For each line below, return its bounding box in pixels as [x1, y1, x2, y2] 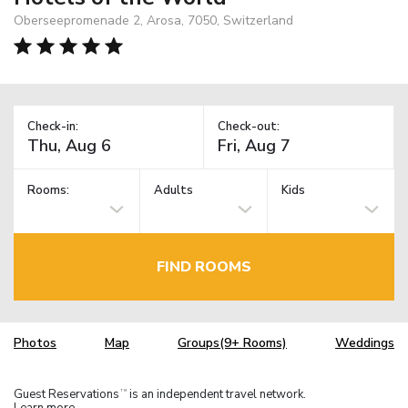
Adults [154, 182, 194, 199]
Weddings [335, 334, 394, 352]
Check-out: [218, 117, 280, 135]
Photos [14, 334, 56, 352]
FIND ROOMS [157, 256, 251, 277]
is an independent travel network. [127, 385, 306, 403]
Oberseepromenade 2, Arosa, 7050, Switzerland [14, 11, 293, 29]
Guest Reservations [14, 385, 119, 403]
